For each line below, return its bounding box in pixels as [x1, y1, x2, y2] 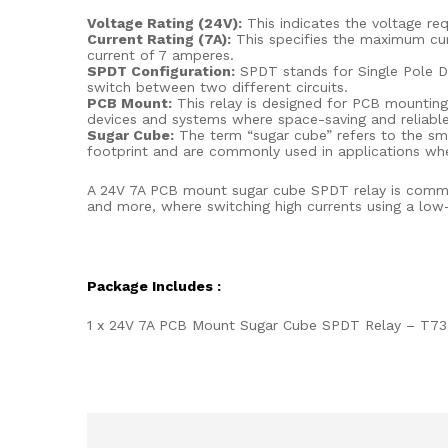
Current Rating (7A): [87, 30, 231, 47]
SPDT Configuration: [87, 62, 235, 79]
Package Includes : [87, 278, 221, 295]
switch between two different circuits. [87, 78, 348, 95]
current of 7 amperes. [87, 46, 234, 63]
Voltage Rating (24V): [87, 14, 242, 31]
